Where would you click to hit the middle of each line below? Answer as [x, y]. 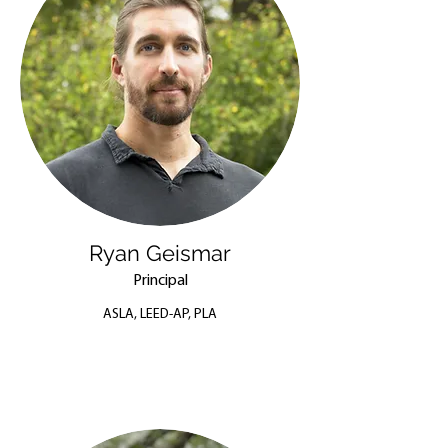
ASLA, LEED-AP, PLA [160, 314]
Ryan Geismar [160, 253]
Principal [160, 281]
